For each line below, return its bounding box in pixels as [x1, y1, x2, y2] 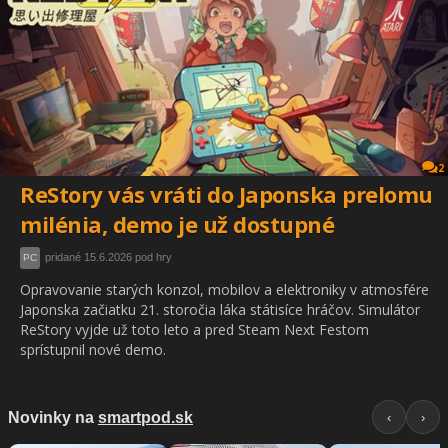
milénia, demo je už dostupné [20, 208, 334, 239]
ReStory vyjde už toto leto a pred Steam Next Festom [20, 319, 369, 339]
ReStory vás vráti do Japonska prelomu [20, 178, 433, 209]
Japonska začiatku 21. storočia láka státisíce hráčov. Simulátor [20, 299, 420, 319]
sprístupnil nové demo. [20, 339, 166, 359]
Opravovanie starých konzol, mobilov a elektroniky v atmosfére [20, 279, 429, 299]
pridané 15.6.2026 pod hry [45, 250, 172, 263]
